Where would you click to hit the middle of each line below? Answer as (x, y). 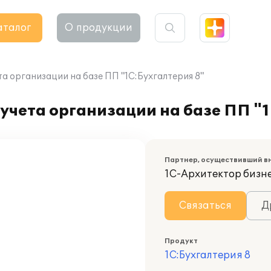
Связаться (205, 206)
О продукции (99, 28)
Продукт (181, 241)
